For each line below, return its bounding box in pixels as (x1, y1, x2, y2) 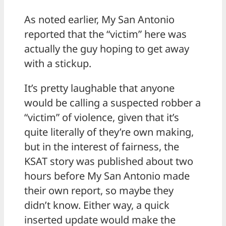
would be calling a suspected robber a (24, 96, 201, 110)
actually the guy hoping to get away (24, 42, 189, 56)
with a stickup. (24, 56, 91, 71)
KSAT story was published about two (24, 154, 193, 168)
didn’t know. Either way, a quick (24, 198, 169, 212)
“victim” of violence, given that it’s (24, 110, 179, 125)
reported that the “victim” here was (24, 27, 187, 41)
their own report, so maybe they (24, 184, 174, 198)
